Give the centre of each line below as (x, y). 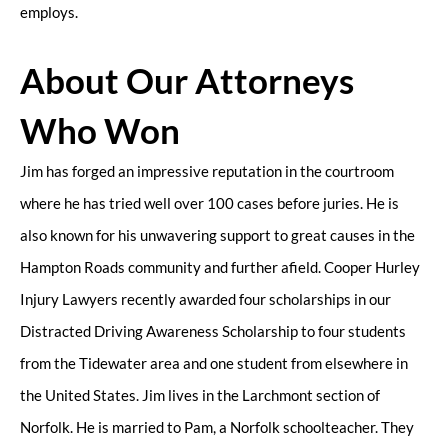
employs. (49, 12)
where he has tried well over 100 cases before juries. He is (209, 202)
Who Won (100, 129)
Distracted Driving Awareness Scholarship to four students (213, 330)
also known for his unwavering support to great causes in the (217, 234)
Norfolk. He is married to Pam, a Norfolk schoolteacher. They (217, 426)
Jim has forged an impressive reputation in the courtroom (207, 170)
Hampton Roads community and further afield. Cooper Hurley (220, 266)
